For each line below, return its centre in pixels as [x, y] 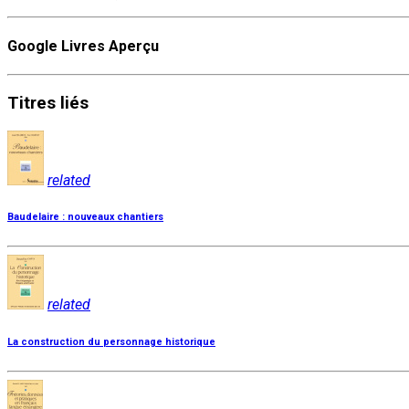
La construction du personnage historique [111, 342]
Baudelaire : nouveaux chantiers [85, 217]
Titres [31, 103]
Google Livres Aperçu [83, 46]
